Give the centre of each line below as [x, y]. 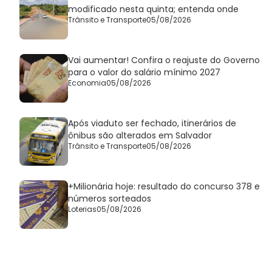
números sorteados [110, 198]
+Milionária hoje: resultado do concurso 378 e [164, 186]
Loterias [82, 209]
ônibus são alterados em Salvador [140, 135]
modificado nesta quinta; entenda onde [153, 9]
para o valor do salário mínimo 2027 [144, 72]
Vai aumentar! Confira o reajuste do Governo [164, 60]
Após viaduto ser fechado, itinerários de [152, 123]
